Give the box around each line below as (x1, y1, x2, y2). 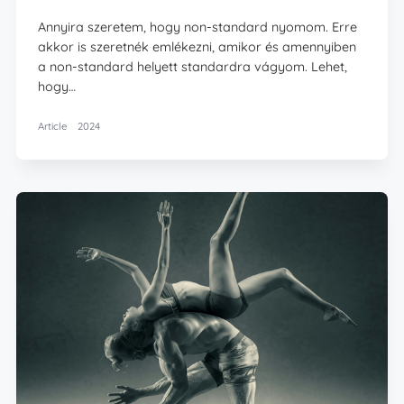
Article (38, 119, 68, 133)
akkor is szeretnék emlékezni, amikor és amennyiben (38, 38, 357, 55)
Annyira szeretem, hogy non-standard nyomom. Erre (38, 18, 358, 35)
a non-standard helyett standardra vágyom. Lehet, (38, 58, 348, 75)
